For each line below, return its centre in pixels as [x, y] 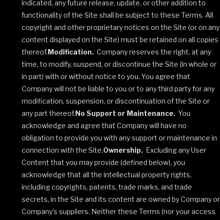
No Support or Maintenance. [125, 113]
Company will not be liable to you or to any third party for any [118, 89]
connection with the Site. [62, 150]
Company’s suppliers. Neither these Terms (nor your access [119, 211]
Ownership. [123, 150]
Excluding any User [175, 150]
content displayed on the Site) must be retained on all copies [120, 40]
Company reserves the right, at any [152, 52]
